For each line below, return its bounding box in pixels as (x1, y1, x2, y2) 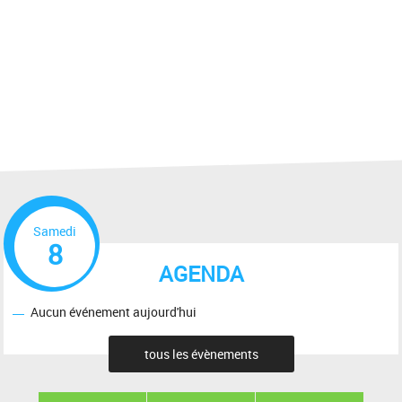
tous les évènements (144, 345, 258, 363)
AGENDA (158, 258, 244, 288)
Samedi (33, 222, 77, 240)
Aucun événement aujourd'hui (31, 303, 197, 321)
